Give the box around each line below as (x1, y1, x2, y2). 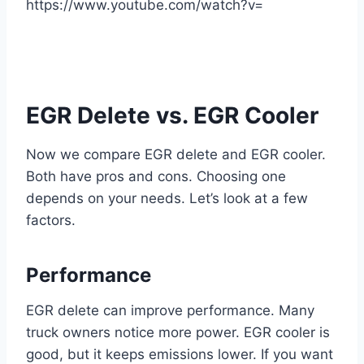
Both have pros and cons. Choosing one (26, 168, 286, 185)
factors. (26, 212, 76, 229)
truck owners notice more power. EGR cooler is (26, 324, 330, 341)
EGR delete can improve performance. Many (26, 302, 314, 319)
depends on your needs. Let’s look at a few (26, 190, 308, 207)
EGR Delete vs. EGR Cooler (26, 102, 318, 130)
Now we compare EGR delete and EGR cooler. (26, 146, 326, 163)
